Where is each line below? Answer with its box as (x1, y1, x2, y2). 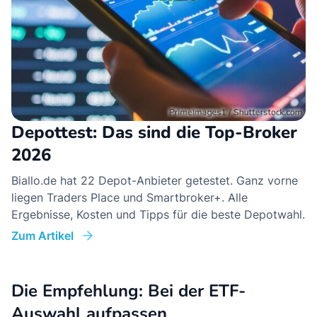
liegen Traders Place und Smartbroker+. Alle (11, 190, 248, 204)
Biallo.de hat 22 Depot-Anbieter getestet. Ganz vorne (11, 173, 298, 188)
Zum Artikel (11, 228, 74, 243)
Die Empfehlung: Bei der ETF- (11, 279, 246, 302)
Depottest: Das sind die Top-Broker (11, 120, 297, 144)
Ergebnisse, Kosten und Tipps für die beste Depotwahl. (11, 207, 305, 221)
